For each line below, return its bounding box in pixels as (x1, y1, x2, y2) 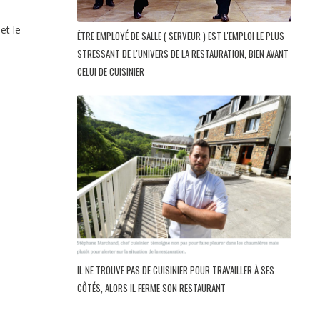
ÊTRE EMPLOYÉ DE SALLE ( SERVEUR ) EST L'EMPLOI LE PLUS (77, 28, 284, 43)
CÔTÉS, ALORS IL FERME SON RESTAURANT (77, 280, 228, 295)
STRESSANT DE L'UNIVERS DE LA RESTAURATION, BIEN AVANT (77, 46, 289, 61)
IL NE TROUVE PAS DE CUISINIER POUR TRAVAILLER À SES (77, 262, 274, 277)
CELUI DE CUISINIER (77, 64, 146, 79)
